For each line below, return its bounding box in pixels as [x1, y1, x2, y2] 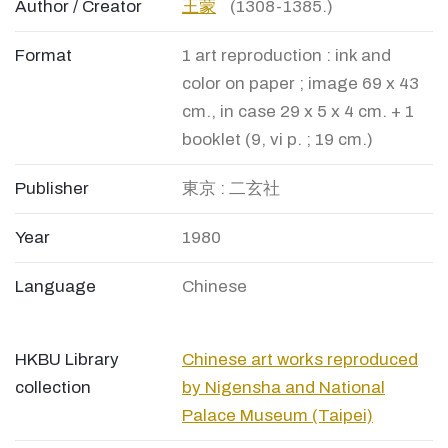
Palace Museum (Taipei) [182, 406, 373, 426]
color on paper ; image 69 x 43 [182, 74, 419, 94]
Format [15, 46, 72, 66]
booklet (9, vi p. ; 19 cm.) [182, 130, 373, 150]
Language [15, 277, 96, 297]
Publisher [15, 179, 89, 199]
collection [15, 378, 91, 398]
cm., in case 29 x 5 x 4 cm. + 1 [182, 102, 414, 122]
